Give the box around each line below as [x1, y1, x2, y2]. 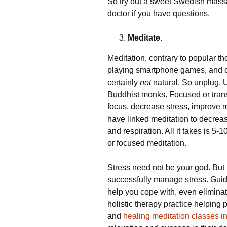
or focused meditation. [107, 139, 186, 147]
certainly [107, 78, 140, 87]
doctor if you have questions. [107, 9, 210, 18]
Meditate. [128, 33, 162, 42]
